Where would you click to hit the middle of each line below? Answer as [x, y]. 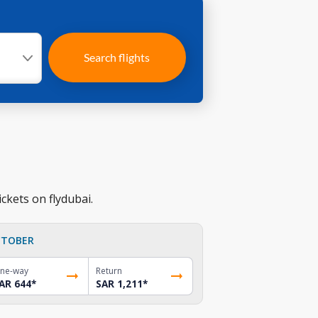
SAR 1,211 [120, 284]
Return [109, 270]
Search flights [117, 57]
